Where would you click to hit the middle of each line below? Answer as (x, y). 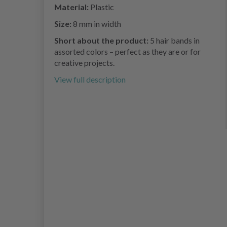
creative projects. (84, 63)
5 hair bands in (175, 41)
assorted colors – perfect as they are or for (127, 52)
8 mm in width (97, 24)
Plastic (102, 7)
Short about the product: (102, 41)
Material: (72, 7)
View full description (90, 80)
